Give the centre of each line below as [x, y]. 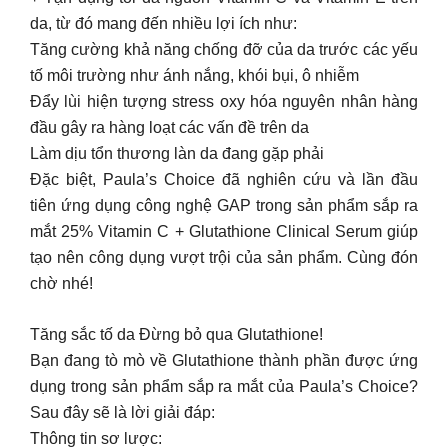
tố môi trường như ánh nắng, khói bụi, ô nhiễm [194, 75]
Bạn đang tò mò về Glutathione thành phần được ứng [224, 360]
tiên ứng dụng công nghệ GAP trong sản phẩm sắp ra [224, 205]
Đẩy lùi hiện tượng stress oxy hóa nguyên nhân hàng [224, 101]
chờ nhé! [61, 283]
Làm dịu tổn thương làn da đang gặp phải [177, 153]
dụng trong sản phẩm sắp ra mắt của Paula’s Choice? [224, 386]
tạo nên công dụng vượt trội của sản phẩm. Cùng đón [224, 257]
